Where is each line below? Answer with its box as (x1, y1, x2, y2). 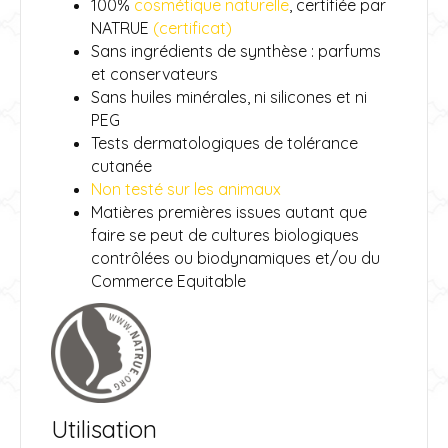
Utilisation (51, 413, 157, 444)
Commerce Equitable (91, 270, 246, 291)
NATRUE (91, 17, 153, 38)
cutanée (91, 155, 152, 176)
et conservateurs (91, 63, 218, 84)
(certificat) (153, 17, 232, 38)
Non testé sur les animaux (91, 178, 281, 199)
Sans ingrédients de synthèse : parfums (91, 40, 381, 61)
